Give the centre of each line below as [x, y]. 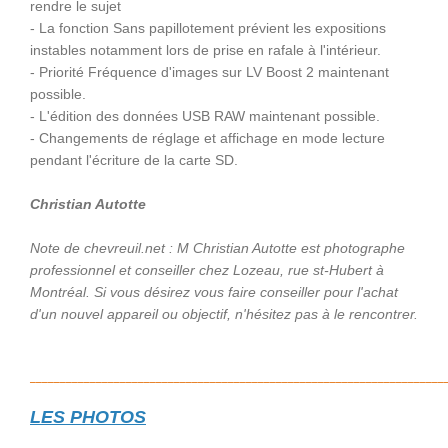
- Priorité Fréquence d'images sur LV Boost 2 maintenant [209, 72]
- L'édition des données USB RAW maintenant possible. [205, 116]
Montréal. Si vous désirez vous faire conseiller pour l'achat [214, 292]
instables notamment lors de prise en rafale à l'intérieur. [205, 50]
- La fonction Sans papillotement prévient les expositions [208, 28]
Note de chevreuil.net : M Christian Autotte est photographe [217, 248]
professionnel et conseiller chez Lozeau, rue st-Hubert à [207, 270]
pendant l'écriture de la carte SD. [134, 160]
